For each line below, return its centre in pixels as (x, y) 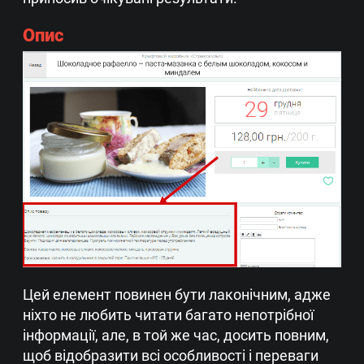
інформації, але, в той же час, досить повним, (176, 335)
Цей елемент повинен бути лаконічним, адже (177, 294)
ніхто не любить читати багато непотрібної (168, 314)
